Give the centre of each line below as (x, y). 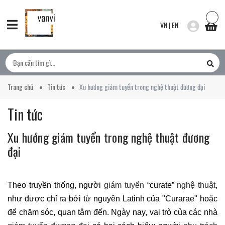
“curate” (160, 185)
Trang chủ (20, 87)
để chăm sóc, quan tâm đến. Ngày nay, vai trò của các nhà (113, 212)
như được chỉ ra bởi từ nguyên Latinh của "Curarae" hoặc (113, 199)
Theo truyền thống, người (56, 185)
